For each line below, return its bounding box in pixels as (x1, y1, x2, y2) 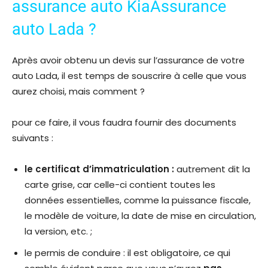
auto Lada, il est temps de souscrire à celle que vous (12, 69, 246, 83)
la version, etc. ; (25, 225, 92, 238)
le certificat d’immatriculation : (25, 163, 176, 176)
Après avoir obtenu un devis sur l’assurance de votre (12, 54, 245, 67)
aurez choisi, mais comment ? (12, 85, 145, 98)
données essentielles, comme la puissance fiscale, (25, 194, 251, 207)
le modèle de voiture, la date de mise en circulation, (25, 209, 256, 223)
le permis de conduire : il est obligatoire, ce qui (25, 246, 230, 260)
